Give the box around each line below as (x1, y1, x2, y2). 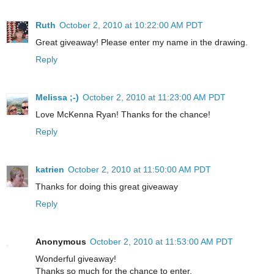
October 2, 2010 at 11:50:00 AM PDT (68, 165, 211, 175)
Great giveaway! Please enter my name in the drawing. (35, 37, 248, 48)
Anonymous (35, 237, 86, 247)
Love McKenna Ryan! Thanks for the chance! (35, 109, 210, 120)
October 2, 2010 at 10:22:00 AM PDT (59, 20, 203, 31)
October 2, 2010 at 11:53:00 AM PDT (90, 237, 233, 247)
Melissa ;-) (35, 92, 79, 103)
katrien (35, 165, 64, 175)
